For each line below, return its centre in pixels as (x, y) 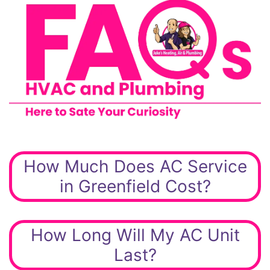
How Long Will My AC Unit (135, 235)
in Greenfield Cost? (135, 186)
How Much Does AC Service (135, 166)
